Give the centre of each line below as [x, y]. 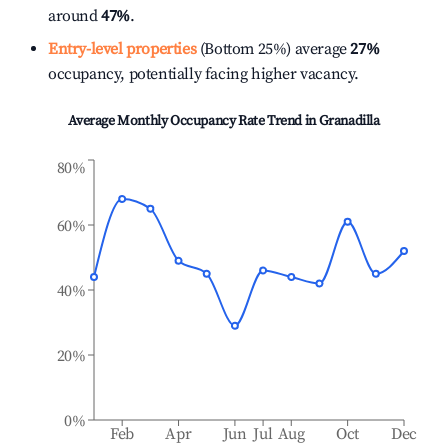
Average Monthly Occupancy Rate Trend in [193, 121]
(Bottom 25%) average [271, 49]
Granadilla [349, 121]
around [75, 16]
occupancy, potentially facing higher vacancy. [204, 74]
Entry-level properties [122, 49]
